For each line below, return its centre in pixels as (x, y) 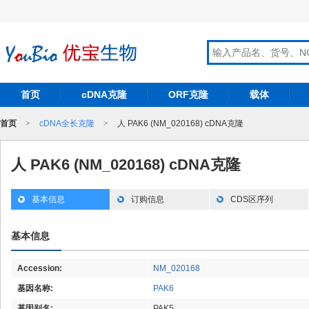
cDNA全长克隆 (67, 123)
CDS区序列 (252, 199)
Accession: (40, 268)
